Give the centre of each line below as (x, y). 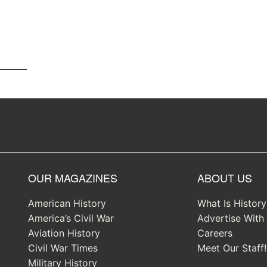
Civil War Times (63, 248)
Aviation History (64, 233)
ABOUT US (225, 178)
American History (67, 204)
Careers (215, 233)
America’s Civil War (71, 218)
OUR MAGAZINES (72, 178)
